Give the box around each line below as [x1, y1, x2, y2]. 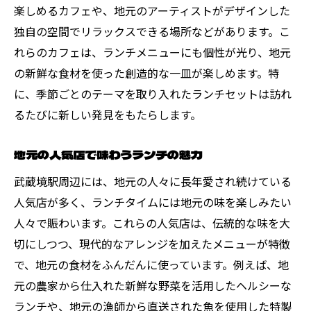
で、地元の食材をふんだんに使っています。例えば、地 [14, 255, 289, 273]
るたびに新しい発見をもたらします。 [14, 106, 201, 123]
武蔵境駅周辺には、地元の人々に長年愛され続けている [14, 172, 292, 190]
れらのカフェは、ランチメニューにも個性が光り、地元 [14, 43, 291, 60]
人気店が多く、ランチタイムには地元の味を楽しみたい [14, 193, 292, 210]
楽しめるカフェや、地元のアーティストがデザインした [14, 1, 290, 19]
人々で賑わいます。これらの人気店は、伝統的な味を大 [14, 214, 290, 231]
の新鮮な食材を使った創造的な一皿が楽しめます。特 [14, 64, 279, 81]
